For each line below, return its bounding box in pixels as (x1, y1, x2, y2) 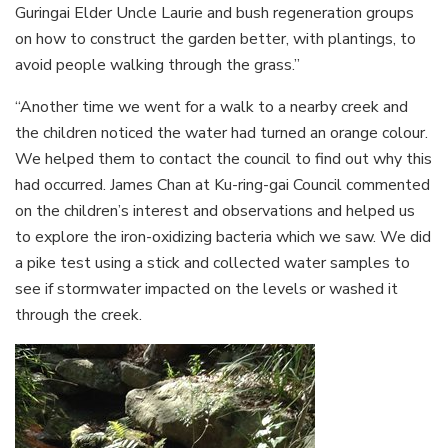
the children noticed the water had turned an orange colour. (15, 121, 428, 144)
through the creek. (15, 303, 142, 326)
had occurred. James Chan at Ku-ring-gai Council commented (15, 173, 430, 196)
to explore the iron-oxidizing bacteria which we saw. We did (15, 225, 431, 248)
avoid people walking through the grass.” (15, 53, 300, 76)
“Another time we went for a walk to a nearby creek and (15, 95, 408, 118)
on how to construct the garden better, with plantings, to (15, 27, 416, 50)
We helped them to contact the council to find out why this (15, 147, 432, 170)
